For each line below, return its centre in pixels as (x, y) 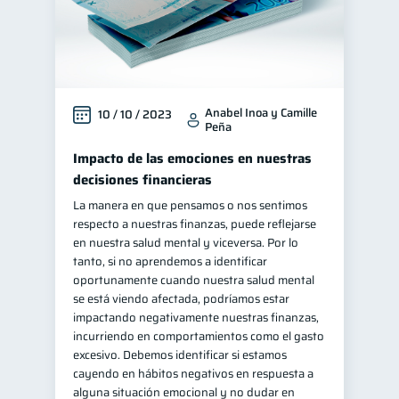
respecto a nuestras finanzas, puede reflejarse (195, 224)
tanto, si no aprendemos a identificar (170, 261)
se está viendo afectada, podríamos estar (181, 299)
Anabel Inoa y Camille (261, 113)
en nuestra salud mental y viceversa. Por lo (186, 243)
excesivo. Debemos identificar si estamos (180, 355)
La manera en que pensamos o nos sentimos (190, 205)
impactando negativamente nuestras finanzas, (196, 318)
